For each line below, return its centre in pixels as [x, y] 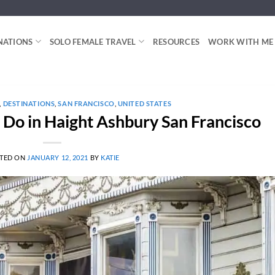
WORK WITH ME [241, 41]
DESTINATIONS [29, 103]
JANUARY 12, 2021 [58, 157]
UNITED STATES [145, 103]
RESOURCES [176, 41]
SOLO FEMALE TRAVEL [93, 41]
